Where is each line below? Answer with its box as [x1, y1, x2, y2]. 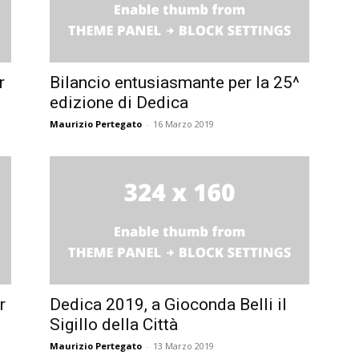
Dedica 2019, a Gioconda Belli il [50, 294, 287, 314]
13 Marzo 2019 [153, 339, 214, 352]
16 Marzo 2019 [153, 117, 214, 130]
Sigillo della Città [50, 314, 178, 334]
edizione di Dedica [50, 92, 188, 112]
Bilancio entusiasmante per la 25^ [50, 72, 300, 92]
